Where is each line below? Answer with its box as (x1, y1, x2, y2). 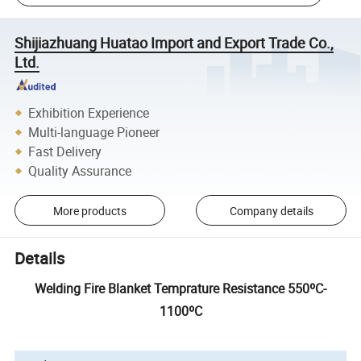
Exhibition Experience (28, 103, 150, 122)
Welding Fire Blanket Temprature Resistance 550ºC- (35, 279, 326, 297)
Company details (229, 202, 313, 218)
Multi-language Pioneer (28, 122, 160, 141)
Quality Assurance (28, 161, 132, 180)
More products (52, 202, 127, 218)
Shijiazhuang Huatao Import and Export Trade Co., (15, 32, 334, 52)
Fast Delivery (28, 142, 102, 160)
